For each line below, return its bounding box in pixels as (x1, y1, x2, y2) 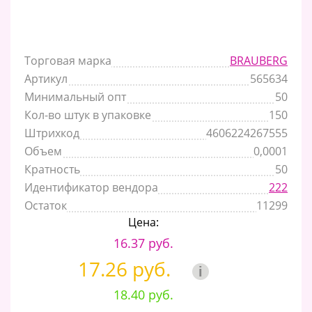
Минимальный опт (24, 88, 126, 104)
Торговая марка (24, 52, 111, 68)
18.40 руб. (113, 286, 173, 303)
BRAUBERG (230, 52, 288, 68)
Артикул (24, 70, 68, 86)
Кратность (24, 161, 80, 177)
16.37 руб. (113, 234, 173, 251)
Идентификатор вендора (24, 179, 158, 195)
